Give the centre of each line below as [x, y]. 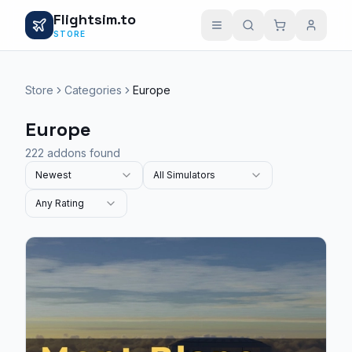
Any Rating [60, 203]
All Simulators [184, 175]
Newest [53, 175]
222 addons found [73, 153]
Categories [93, 90]
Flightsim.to [95, 19]
